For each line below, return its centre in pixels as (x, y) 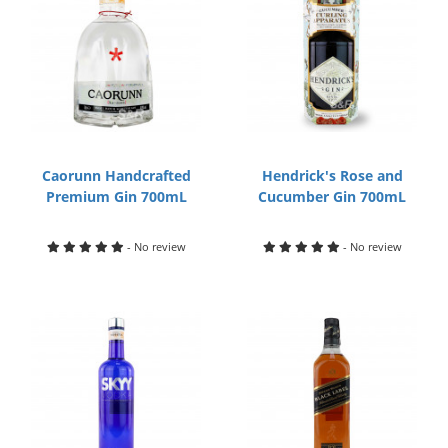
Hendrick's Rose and (332, 175)
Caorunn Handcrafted (116, 175)
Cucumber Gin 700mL (332, 196)
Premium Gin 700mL (116, 196)
